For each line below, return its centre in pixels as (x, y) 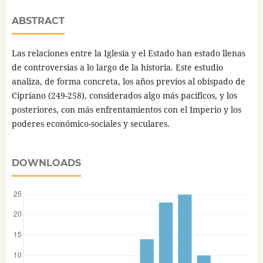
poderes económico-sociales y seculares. (90, 123)
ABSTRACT (38, 21)
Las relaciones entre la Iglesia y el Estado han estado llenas (128, 53)
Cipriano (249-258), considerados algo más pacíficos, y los (124, 95)
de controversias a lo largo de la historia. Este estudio (117, 67)
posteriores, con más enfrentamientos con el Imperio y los (126, 109)
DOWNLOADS (46, 163)
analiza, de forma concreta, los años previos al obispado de (128, 81)
